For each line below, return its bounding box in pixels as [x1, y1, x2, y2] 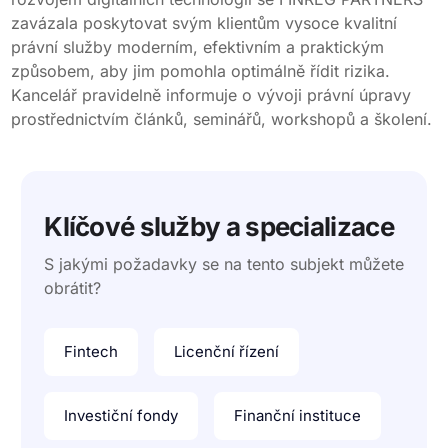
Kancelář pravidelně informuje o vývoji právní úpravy [11, 85, 412, 106]
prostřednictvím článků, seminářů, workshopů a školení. [11, 109, 433, 130]
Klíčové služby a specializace [44, 211, 394, 243]
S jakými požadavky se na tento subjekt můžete [44, 254, 405, 275]
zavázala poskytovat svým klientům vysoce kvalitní [11, 13, 398, 34]
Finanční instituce [234, 406, 362, 426]
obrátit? [44, 278, 102, 299]
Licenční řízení [174, 342, 280, 362]
